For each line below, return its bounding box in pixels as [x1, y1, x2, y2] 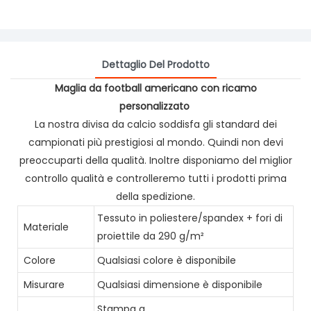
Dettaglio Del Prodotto [101, 57, 210, 72]
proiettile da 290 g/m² [97, 228, 204, 243]
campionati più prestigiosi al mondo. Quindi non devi [28, 135, 283, 149]
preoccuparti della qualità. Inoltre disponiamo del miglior [19, 153, 292, 167]
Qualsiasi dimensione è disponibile [97, 277, 262, 292]
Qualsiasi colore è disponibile [97, 253, 236, 267]
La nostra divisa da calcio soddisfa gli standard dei [34, 117, 277, 131]
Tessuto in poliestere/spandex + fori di [97, 210, 283, 225]
